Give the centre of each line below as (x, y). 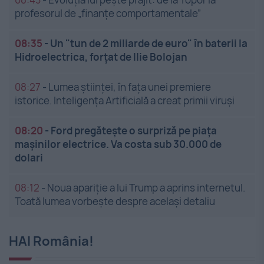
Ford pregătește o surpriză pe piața (134, 131)
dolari (29, 158)
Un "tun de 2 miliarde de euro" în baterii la (149, 44)
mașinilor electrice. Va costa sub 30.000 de (118, 144)
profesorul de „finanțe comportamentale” (108, 14)
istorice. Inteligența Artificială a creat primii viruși (125, 101)
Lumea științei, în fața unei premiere (130, 87)
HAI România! (51, 241)
